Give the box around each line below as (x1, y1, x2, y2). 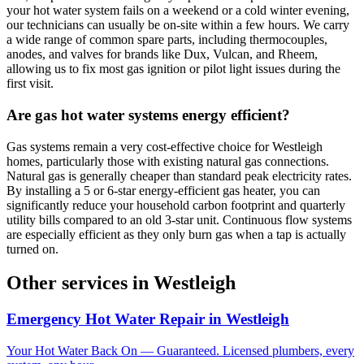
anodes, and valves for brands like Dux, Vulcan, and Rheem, (6, 47, 318, 62)
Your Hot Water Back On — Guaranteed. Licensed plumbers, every (6, 344, 354, 358)
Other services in (6, 272, 154, 294)
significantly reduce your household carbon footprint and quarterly (6, 197, 345, 212)
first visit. (6, 76, 54, 91)
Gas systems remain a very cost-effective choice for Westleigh (6, 139, 323, 154)
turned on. (6, 241, 58, 256)
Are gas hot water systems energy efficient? (6, 106, 290, 123)
